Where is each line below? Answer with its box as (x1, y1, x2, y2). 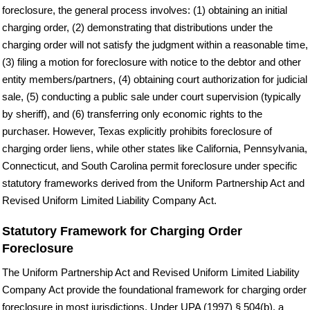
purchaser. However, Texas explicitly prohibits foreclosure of (2, 125, 272, 137)
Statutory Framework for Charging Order (2, 224, 242, 238)
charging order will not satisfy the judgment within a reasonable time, (2, 38, 308, 51)
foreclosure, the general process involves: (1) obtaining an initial (2, 3, 287, 16)
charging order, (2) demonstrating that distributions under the (2, 21, 273, 33)
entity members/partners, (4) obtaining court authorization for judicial (2, 73, 307, 85)
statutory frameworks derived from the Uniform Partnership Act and (2, 176, 304, 189)
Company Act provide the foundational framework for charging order (2, 283, 307, 295)
